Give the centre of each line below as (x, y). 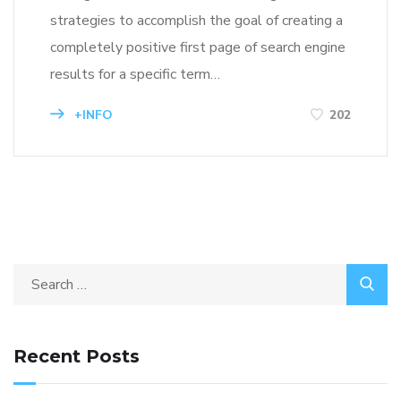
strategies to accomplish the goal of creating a (196, 20)
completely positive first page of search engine (198, 47)
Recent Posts (77, 356)
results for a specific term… (135, 74)
